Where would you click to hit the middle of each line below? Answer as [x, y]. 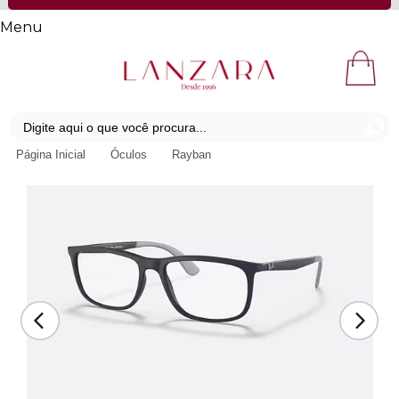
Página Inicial [52, 155]
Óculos [130, 155]
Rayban [191, 155]
